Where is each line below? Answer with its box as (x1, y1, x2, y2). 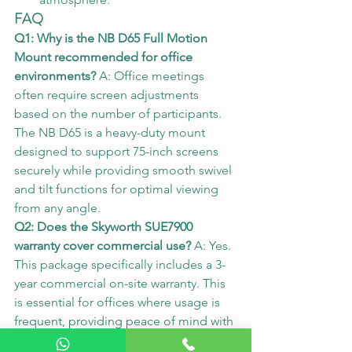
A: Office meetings (96, 68, 207, 83)
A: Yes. (191, 237, 234, 253)
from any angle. (14, 200, 101, 215)
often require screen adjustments (14, 86, 202, 102)
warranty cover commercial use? (14, 237, 191, 253)
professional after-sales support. (14, 332, 192, 347)
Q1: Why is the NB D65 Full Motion (14, 30, 211, 46)
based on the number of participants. (14, 105, 225, 121)
